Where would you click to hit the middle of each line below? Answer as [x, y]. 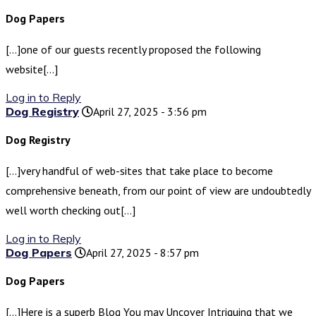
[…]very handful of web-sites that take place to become [139, 171]
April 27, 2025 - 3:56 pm [150, 112]
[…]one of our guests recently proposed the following [133, 50]
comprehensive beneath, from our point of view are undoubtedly [158, 191]
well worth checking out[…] [71, 211]
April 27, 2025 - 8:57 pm [142, 253]
